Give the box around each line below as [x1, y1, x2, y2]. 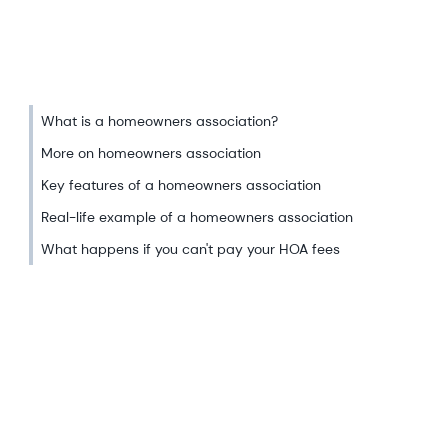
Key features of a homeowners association [40, 176, 321, 194]
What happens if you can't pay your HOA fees [40, 240, 340, 258]
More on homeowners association [40, 144, 261, 162]
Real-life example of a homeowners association [40, 208, 357, 226]
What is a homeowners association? [40, 112, 278, 130]
